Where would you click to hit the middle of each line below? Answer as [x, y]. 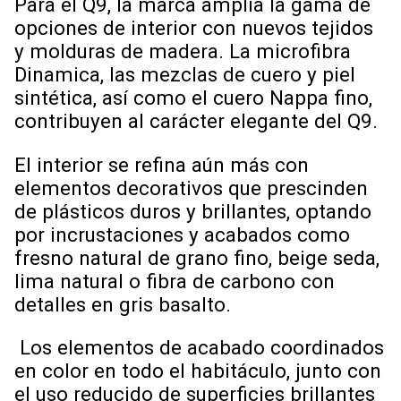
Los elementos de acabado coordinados [199, 348]
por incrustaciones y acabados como [182, 234]
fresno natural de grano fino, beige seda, [197, 257]
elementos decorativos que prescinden [191, 188]
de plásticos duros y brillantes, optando [193, 211]
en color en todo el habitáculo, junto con [198, 371]
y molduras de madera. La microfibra [183, 51]
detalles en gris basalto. [123, 304]
